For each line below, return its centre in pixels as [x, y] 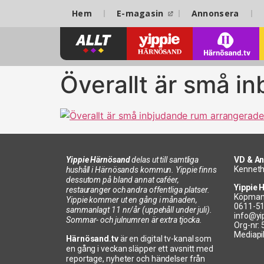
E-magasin [140, 13]
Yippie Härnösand [98, 160]
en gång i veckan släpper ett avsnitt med [140, 248]
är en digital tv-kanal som [166, 238]
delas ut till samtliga [164, 160]
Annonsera [215, 13]
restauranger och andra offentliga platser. [138, 190]
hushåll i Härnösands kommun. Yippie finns [141, 170]
